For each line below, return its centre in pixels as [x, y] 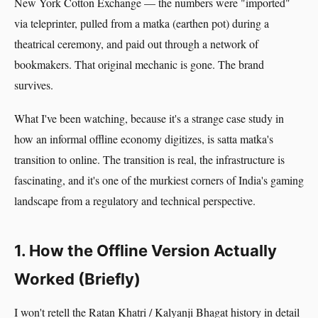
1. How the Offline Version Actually [146, 251]
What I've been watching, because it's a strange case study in [149, 118]
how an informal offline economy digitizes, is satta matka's [144, 139]
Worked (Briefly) [77, 279]
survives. [34, 85]
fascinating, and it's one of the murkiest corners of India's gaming [159, 180]
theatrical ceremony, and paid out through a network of [136, 44]
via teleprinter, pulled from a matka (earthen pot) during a [142, 23]
